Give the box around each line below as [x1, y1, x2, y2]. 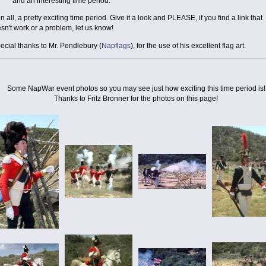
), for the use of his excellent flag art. [131, 41, 246, 50]
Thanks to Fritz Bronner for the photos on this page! [54, 94, 218, 103]
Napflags [102, 41, 131, 50]
